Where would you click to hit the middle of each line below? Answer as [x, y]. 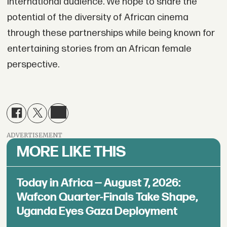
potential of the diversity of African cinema [98, 17]
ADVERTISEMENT [35, 135]
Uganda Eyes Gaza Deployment [97, 211]
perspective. [33, 64]
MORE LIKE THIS [71, 152]
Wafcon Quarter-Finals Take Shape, [108, 197]
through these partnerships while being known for [111, 33]
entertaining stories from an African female [99, 49]
